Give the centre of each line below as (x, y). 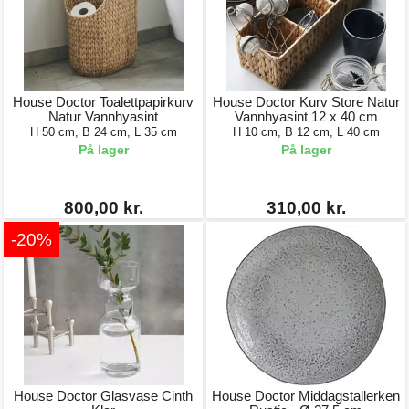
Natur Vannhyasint (103, 116)
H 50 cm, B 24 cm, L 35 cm (103, 132)
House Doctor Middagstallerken (306, 396)
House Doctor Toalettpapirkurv (103, 102)
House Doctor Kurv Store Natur (306, 102)
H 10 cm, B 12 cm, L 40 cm (306, 132)
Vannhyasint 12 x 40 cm (306, 116)
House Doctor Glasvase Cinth (103, 396)
